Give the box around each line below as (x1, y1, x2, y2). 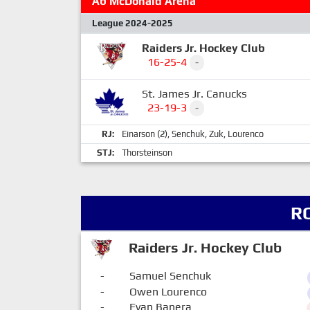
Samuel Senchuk (129, 269, 211, 282)
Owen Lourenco (129, 284, 207, 298)
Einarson (122, 129, 155, 139)
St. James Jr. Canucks (142, 87, 247, 100)
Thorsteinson (122, 147, 172, 158)
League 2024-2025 (92, 18, 173, 28)
